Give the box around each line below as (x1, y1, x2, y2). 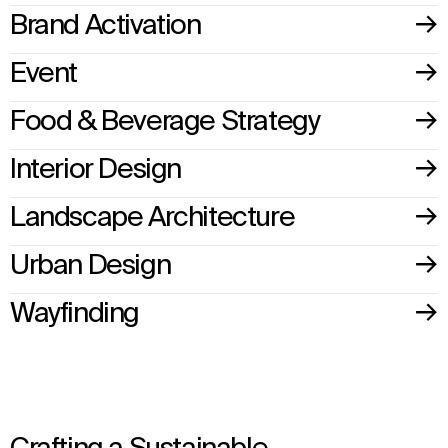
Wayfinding (10, 300, 139, 329)
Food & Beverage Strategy (10, 108, 320, 137)
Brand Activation (10, 12, 201, 41)
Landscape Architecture (10, 204, 295, 233)
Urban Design (10, 252, 171, 281)
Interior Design (10, 156, 181, 185)
